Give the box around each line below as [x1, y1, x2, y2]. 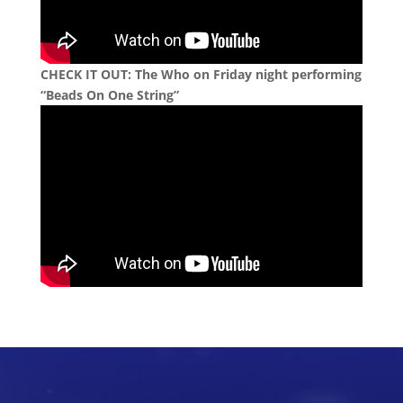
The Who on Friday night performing [134, 66, 362, 84]
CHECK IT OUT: [40, 66, 135, 84]
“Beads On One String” [40, 86, 179, 104]
